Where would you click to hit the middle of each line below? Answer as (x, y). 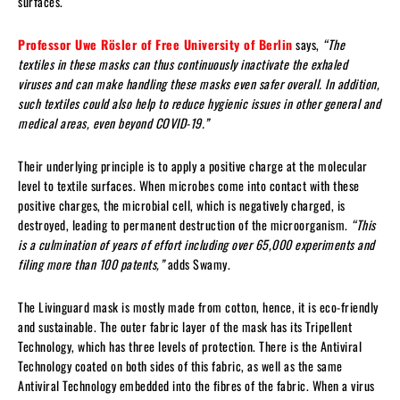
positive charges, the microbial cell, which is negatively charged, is (182, 204)
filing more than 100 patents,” (93, 263)
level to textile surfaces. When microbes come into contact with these (189, 185)
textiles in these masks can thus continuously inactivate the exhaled (183, 63)
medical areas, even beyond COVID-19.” (114, 122)
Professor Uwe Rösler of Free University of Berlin (155, 44)
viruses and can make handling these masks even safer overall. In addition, (199, 83)
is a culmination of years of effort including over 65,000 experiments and (196, 244)
